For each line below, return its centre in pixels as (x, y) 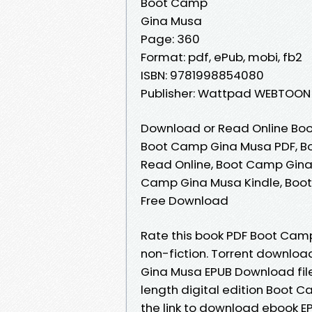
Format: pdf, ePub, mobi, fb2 (221, 57)
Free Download (185, 200)
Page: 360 (170, 39)
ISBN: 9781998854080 (202, 75)
